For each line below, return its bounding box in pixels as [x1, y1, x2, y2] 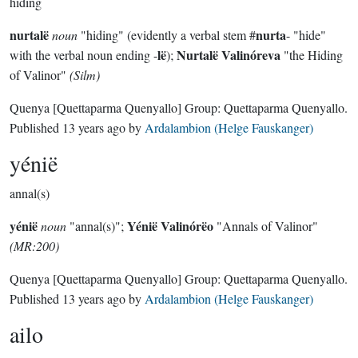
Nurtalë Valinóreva [177, 46, 280, 64]
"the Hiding [280, 46, 343, 63]
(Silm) [70, 66, 100, 83]
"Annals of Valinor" [213, 217, 318, 234]
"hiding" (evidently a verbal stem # [78, 26, 256, 43]
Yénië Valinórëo [127, 217, 213, 235]
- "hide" [286, 26, 326, 43]
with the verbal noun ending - [10, 46, 157, 63]
